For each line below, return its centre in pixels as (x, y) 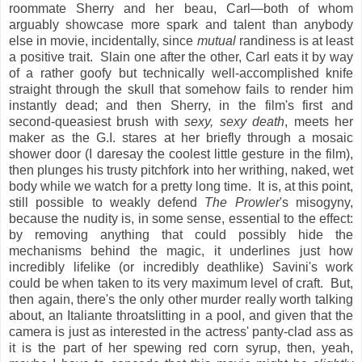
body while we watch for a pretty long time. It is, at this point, (181, 186)
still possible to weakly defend (107, 202)
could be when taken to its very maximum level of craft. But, (181, 283)
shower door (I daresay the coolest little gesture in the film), (181, 154)
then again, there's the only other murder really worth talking (181, 299)
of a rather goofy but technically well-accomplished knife (181, 73)
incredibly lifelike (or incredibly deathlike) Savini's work (181, 267)
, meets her (319, 121)
